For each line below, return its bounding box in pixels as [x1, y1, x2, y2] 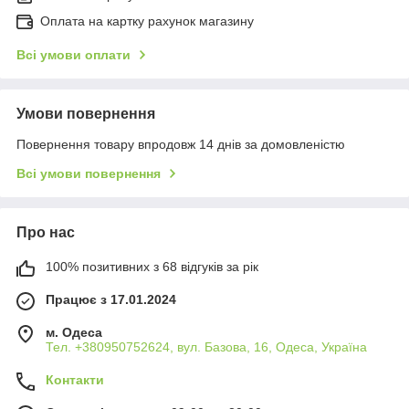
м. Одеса [46, 325, 102, 341]
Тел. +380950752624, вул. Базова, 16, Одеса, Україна [46, 340, 367, 355]
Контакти [46, 372, 104, 388]
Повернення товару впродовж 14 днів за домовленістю [16, 137, 345, 152]
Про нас [16, 225, 75, 241]
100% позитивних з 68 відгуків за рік [46, 259, 258, 275]
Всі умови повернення [16, 166, 161, 182]
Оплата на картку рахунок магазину [40, 14, 254, 29]
